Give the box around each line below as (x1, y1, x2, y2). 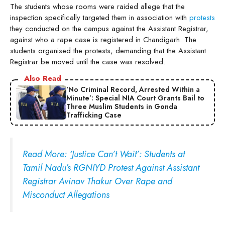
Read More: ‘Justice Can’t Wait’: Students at (23, 147, 185, 161)
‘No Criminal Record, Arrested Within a (66, 84, 200, 94)
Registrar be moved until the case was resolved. (10, 56, 165, 67)
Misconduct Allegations (23, 188, 109, 201)
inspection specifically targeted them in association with (10, 12, 189, 23)
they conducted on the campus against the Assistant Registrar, (10, 23, 208, 34)
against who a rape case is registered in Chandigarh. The (10, 34, 196, 45)
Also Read (24, 72, 61, 84)
